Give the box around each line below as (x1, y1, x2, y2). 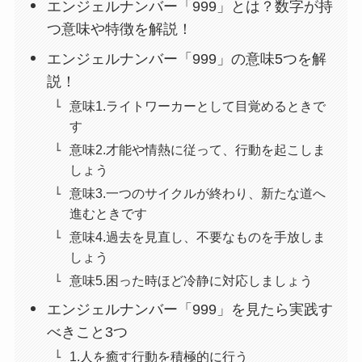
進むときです (69, 206, 148, 221)
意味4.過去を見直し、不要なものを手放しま (69, 229, 326, 245)
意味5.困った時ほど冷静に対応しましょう (69, 273, 314, 288)
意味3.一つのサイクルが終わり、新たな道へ (69, 186, 326, 200)
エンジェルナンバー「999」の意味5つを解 (47, 50, 327, 67)
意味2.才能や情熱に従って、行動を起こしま (69, 141, 326, 157)
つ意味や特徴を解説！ (47, 20, 193, 37)
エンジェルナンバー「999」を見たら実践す (47, 301, 334, 318)
